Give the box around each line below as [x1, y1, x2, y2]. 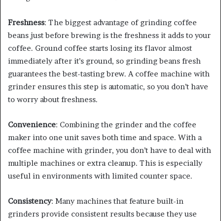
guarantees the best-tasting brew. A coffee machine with [8, 69, 210, 79]
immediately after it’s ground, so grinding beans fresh [8, 56, 201, 66]
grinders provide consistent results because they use [8, 209, 197, 219]
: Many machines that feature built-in [51, 196, 184, 206]
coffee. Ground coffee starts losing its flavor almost [8, 43, 192, 53]
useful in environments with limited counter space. [8, 171, 192, 181]
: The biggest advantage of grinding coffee [44, 18, 197, 28]
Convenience [8, 120, 56, 130]
